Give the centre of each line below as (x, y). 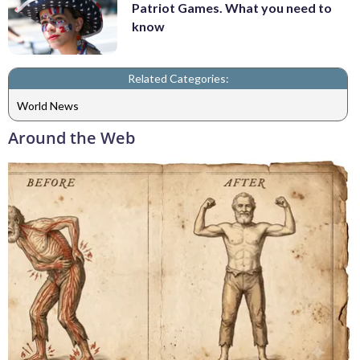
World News (48, 105)
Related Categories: (178, 79)
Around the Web (72, 138)
